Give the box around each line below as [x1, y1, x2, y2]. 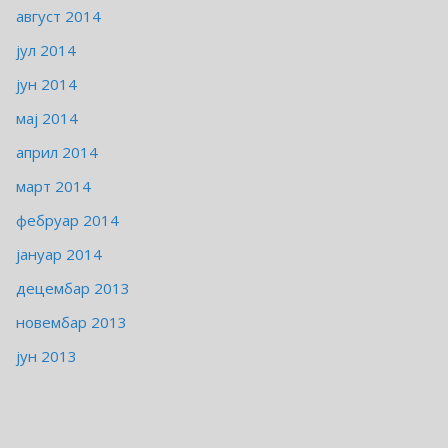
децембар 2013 [16, 278, 130, 299]
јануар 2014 [16, 244, 102, 265]
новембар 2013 [16, 312, 127, 333]
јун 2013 [16, 346, 77, 367]
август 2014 [16, 6, 101, 27]
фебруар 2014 [16, 210, 119, 231]
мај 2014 [16, 108, 78, 129]
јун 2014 [16, 74, 77, 95]
